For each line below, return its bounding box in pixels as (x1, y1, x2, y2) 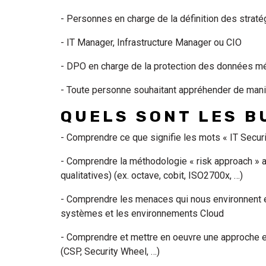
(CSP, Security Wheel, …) (61, 246, 164, 257)
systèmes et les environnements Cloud (61, 208, 226, 219)
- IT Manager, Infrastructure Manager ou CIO (61, 37, 246, 48)
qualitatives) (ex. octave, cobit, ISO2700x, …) (61, 170, 248, 181)
